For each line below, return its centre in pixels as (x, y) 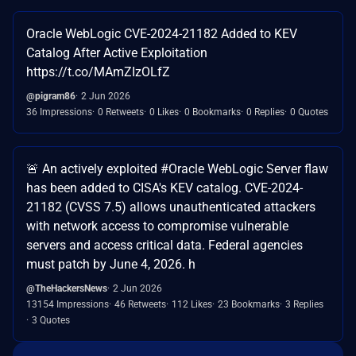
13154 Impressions (68, 305)
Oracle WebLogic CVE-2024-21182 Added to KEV (162, 34)
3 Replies (304, 305)
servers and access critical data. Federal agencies (164, 246)
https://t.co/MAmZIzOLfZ (98, 72)
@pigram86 (51, 97)
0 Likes (164, 112)
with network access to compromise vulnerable (157, 226)
